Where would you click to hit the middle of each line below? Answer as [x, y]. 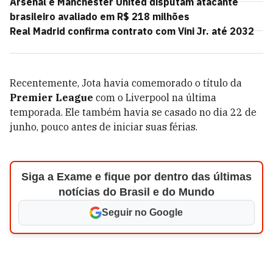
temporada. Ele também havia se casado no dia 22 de [133, 112]
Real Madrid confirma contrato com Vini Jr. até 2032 [132, 31]
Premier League [51, 97]
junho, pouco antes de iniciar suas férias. [104, 127]
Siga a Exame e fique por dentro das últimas [136, 177]
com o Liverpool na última [155, 97]
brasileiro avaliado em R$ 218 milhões [100, 16]
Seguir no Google [143, 212]
